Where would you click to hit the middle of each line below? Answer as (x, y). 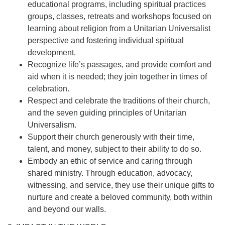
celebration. (48, 88)
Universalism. (52, 125)
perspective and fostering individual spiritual (106, 40)
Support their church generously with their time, (111, 137)
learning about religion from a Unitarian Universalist (119, 28)
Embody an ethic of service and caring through (110, 161)
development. (52, 52)
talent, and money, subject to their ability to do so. (115, 149)
